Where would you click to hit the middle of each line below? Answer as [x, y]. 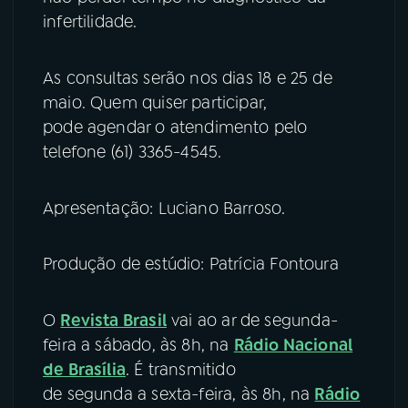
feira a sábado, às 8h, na [138, 346]
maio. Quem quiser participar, [155, 102]
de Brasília [84, 370]
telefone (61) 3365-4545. [133, 152]
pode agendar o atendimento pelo [175, 127]
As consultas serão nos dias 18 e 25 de [188, 78]
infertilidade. [90, 21]
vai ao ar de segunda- [252, 321]
